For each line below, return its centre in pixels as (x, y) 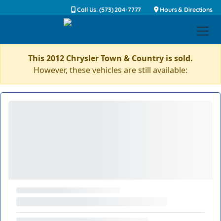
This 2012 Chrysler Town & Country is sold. (110, 58)
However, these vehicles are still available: (110, 70)
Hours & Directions (185, 10)
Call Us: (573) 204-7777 (109, 10)
